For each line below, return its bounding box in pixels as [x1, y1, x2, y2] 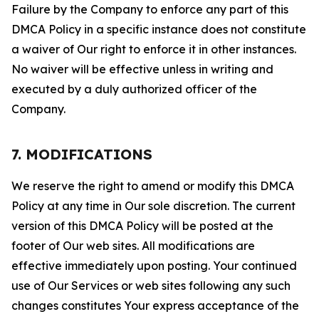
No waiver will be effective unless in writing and [11, 62, 273, 76]
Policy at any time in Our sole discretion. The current [11, 199, 296, 213]
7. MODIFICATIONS [11, 145, 152, 163]
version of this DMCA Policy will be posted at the [11, 219, 273, 233]
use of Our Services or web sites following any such [11, 278, 291, 293]
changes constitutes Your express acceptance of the [11, 298, 299, 313]
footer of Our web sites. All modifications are [11, 239, 255, 253]
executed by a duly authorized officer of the [11, 82, 257, 96]
